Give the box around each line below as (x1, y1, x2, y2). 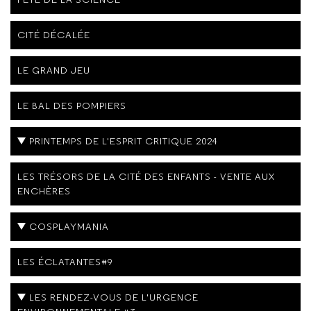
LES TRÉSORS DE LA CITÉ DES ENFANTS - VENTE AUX (17, 170, 275, 183)
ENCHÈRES (17, 185, 71, 198)
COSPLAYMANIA (29, 220, 109, 233)
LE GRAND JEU (17, 64, 90, 77)
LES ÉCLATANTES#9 (17, 255, 113, 269)
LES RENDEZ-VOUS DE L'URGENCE (29, 291, 199, 304)
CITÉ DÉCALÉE (17, 28, 90, 42)
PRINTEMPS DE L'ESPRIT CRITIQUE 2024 (29, 135, 218, 148)
